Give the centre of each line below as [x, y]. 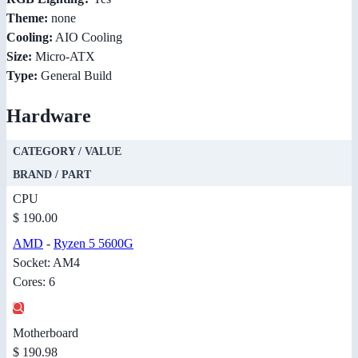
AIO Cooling [88, 37]
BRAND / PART [52, 174]
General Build [75, 75]
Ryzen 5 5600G [93, 243]
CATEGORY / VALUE [67, 151]
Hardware [49, 115]
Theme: [27, 18]
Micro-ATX [64, 56]
